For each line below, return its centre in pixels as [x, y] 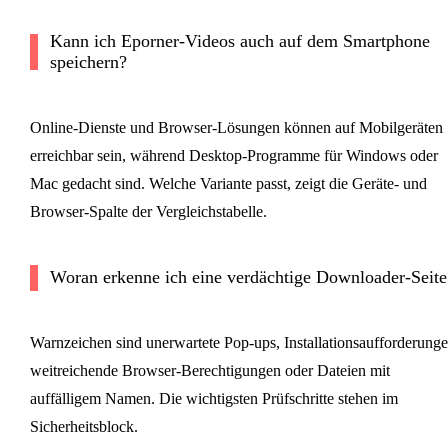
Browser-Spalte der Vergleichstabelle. [148, 212]
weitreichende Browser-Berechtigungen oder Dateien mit [209, 371]
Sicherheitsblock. [83, 427]
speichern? [88, 62]
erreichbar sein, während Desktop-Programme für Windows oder [233, 156]
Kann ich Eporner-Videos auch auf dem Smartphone [239, 41]
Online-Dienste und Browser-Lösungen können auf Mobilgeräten [236, 128]
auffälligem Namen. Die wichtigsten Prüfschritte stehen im [213, 399]
